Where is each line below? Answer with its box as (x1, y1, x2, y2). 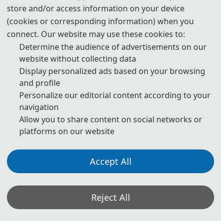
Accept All (89, 155, 132, 167)
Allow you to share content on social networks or (19, 114, 202, 125)
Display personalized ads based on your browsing (19, 66, 205, 76)
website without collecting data (19, 53, 136, 64)
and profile (19, 77, 60, 88)
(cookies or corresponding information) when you (7, 16, 194, 27)
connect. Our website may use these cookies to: (7, 29, 185, 39)
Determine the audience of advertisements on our (19, 41, 207, 52)
